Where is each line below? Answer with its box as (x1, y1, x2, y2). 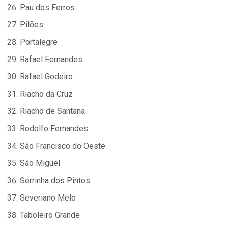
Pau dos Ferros (20, 3, 75, 13)
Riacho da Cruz (20, 89, 73, 99)
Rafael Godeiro (20, 72, 73, 82)
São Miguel (20, 158, 60, 168)
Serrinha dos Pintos (20, 176, 90, 186)
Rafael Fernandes (20, 54, 82, 65)
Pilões (20, 20, 43, 30)
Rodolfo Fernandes (20, 124, 88, 134)
